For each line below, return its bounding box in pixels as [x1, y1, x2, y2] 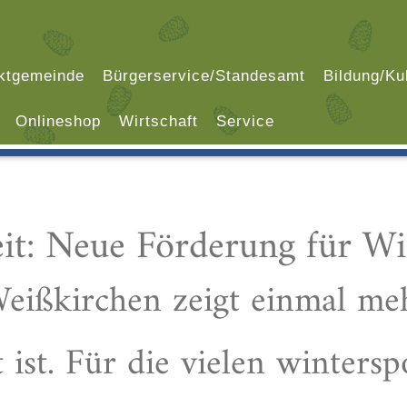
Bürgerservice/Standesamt [103, 67, 305, 84]
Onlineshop [15, 113, 101, 130]
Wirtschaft [119, 113, 198, 130]
